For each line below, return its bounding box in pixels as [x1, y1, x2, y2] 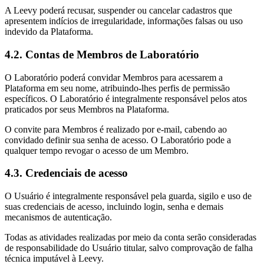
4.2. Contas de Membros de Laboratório [5, 48, 199, 61]
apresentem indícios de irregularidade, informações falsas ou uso [5, 16, 243, 27]
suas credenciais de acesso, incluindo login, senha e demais [5, 202, 223, 212]
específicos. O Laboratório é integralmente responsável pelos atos [5, 93, 247, 104]
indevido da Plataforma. [5, 27, 93, 37]
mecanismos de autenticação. [5, 212, 112, 223]
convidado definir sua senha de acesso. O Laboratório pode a [5, 134, 231, 145]
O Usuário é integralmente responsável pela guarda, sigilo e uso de [5, 191, 252, 202]
